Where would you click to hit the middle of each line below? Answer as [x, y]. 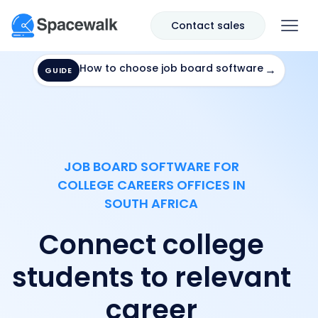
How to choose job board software [171, 68]
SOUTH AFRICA [152, 203]
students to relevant [151, 277]
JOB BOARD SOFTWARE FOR [151, 166]
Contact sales [208, 26]
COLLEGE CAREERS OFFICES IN [151, 185]
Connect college [151, 245]
